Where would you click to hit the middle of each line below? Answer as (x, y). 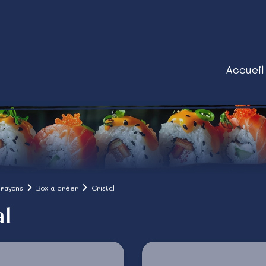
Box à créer (57, 188)
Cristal (103, 188)
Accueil (245, 69)
